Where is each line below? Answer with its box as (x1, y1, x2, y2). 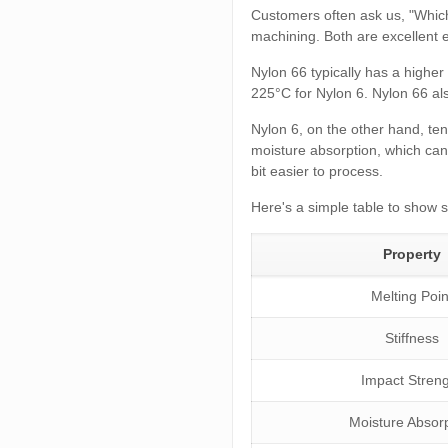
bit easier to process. (251, 162, 384, 179)
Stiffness (384, 329, 439, 346)
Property (382, 245, 441, 262)
